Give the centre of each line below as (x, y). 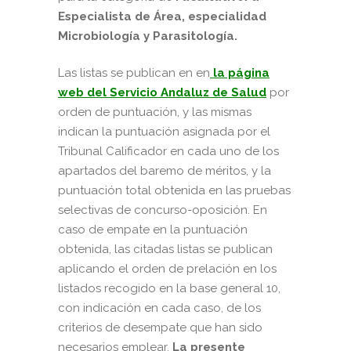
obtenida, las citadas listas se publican (165, 250)
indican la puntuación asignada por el (164, 132)
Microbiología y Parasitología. (148, 36)
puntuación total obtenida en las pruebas (174, 191)
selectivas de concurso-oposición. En (163, 210)
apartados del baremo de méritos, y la (165, 171)
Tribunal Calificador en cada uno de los (168, 152)
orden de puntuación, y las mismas (155, 112)
